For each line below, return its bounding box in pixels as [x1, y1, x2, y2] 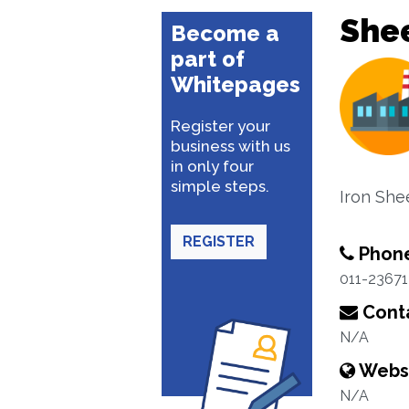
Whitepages [171, 71, 300, 98]
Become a [171, 20, 279, 47]
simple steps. [171, 177, 269, 195]
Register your [171, 117, 270, 135]
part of [171, 46, 245, 72]
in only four [171, 157, 254, 175]
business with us [171, 137, 290, 155]
